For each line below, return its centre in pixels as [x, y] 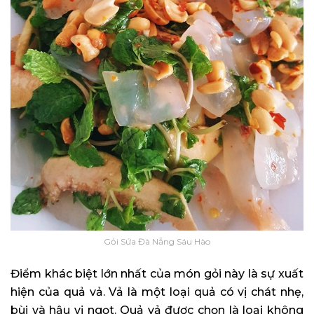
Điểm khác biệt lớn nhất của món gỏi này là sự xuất [157, 274]
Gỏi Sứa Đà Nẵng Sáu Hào [157, 242]
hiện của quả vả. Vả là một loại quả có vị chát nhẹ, [157, 292]
